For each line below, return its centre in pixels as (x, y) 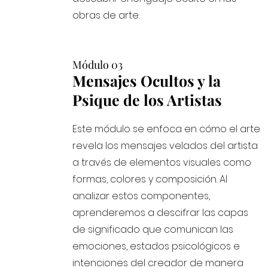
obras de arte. (106, 15)
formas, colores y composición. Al (150, 179)
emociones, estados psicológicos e (156, 246)
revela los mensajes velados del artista (165, 146)
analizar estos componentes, (141, 196)
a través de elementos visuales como (162, 162)
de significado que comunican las (153, 229)
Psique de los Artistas (147, 100)
